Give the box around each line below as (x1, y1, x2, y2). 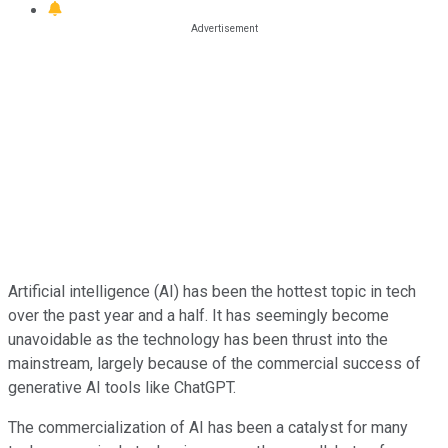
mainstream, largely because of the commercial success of (8, 353, 421, 373)
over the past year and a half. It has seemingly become (8, 305, 389, 325)
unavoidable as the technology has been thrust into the (8, 329, 388, 349)
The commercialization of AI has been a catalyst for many (8, 417, 408, 437)
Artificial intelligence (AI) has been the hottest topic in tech (8, 281, 416, 301)
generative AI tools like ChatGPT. (8, 377, 236, 397)
